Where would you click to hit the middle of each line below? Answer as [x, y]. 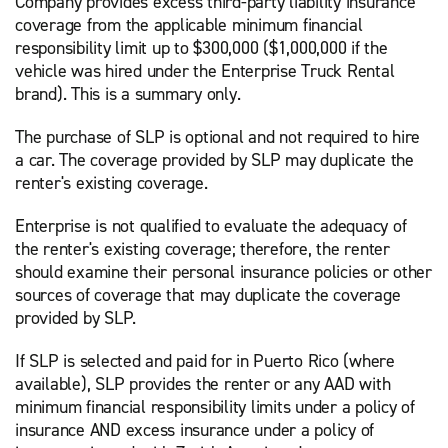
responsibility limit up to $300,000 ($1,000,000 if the [201, 48]
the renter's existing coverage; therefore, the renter [202, 249]
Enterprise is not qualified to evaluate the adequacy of [211, 226]
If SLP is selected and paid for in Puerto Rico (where [205, 361]
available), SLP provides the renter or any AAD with [203, 384]
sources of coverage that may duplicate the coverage [208, 295]
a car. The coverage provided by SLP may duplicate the [214, 160]
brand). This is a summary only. [128, 94]
